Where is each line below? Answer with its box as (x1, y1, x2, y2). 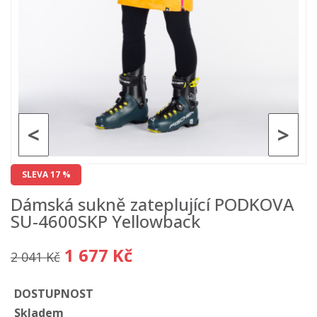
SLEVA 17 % (21, 168, 71, 180)
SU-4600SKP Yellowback (11, 209, 200, 233)
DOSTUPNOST (14, 286, 93, 301)
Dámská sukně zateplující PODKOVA (11, 192, 294, 216)
